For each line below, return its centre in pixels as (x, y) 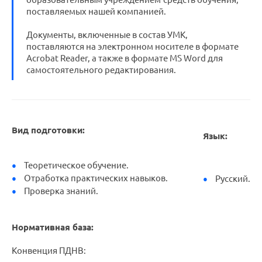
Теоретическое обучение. (76, 165)
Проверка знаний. (61, 191)
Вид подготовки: (106, 130)
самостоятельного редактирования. (101, 70)
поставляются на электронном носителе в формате (132, 46)
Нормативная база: (53, 227)
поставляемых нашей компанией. (96, 11)
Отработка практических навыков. (96, 178)
